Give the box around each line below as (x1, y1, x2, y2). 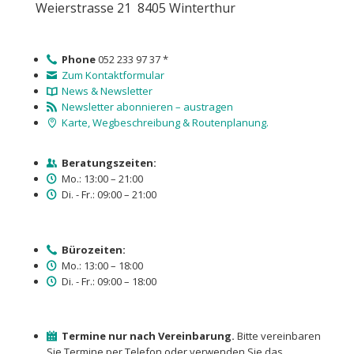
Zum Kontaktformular (62, 67, 165, 82)
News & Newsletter (62, 83, 153, 98)
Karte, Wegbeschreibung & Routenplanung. (62, 115, 269, 130)
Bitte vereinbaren (235, 329, 322, 344)
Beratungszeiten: (62, 155, 157, 170)
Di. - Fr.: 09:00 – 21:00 (59, 186, 157, 201)
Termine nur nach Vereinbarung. (62, 329, 235, 344)
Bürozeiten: (62, 242, 126, 257)
